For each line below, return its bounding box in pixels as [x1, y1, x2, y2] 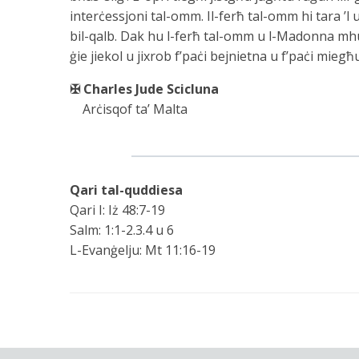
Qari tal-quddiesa [70, 180, 183, 199]
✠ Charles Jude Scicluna [70, 79, 219, 98]
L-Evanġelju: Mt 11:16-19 [70, 240, 216, 259]
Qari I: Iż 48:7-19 [70, 200, 165, 219]
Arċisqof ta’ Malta [70, 99, 188, 118]
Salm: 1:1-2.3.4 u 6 [70, 220, 174, 239]
